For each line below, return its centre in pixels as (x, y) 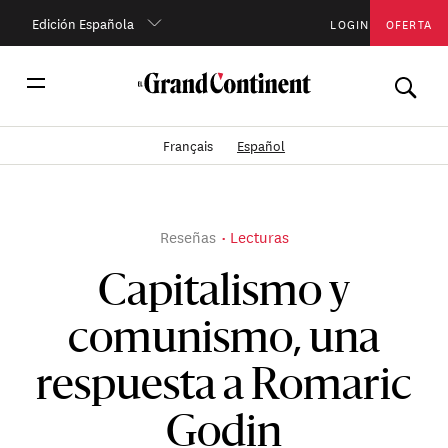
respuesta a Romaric (224, 387)
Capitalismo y (224, 293)
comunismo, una (224, 340)
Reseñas (187, 236)
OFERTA (409, 22)
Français (189, 145)
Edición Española (82, 22)
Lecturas (259, 236)
